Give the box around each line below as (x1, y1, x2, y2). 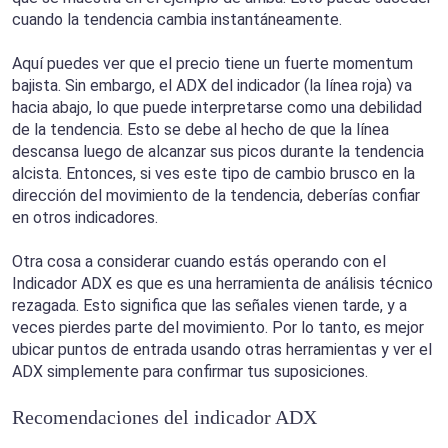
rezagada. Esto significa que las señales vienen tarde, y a (12, 296, 407, 316)
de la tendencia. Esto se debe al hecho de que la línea (12, 120, 389, 140)
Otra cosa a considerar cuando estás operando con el (12, 252, 386, 272)
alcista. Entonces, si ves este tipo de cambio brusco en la (12, 164, 415, 184)
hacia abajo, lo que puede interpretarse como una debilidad (12, 98, 422, 118)
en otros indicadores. (12, 208, 158, 228)
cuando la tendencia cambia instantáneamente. (12, 10, 342, 30)
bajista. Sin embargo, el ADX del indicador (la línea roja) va (12, 76, 412, 96)
